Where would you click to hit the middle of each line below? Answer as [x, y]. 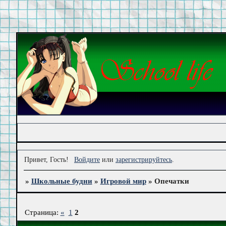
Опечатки [172, 181]
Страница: [42, 212]
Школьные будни [62, 181]
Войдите [87, 159]
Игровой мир [123, 181]
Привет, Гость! [47, 159]
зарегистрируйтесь [144, 159]
